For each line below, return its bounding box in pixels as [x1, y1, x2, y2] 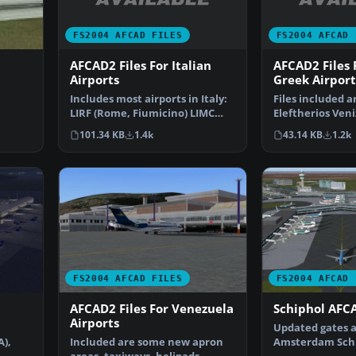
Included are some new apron [70, 335, 223, 349]
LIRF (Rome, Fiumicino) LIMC [70, 106, 215, 121]
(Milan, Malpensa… [70, 121, 167, 135]
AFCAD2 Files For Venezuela [70, 300, 234, 316]
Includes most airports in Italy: [70, 92, 227, 106]
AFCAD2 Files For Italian [70, 58, 211, 74]
